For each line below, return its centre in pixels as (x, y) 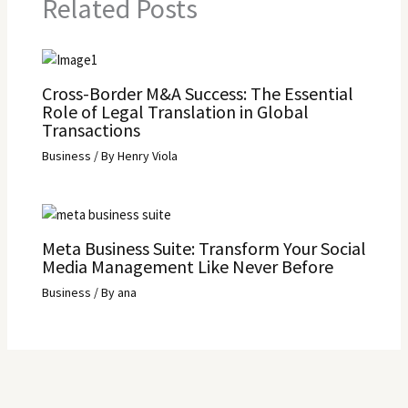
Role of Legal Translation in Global (175, 112)
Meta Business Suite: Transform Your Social (204, 248)
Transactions (91, 130)
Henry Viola (147, 156)
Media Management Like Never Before (187, 266)
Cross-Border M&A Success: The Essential (197, 94)
